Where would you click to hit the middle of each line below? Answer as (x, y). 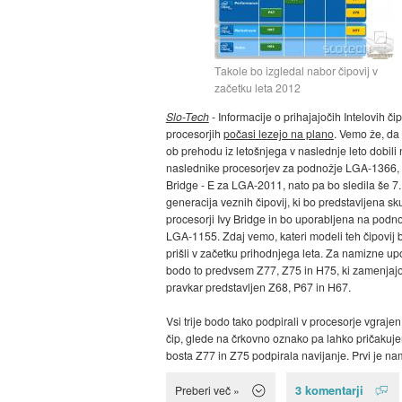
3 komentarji (330, 390)
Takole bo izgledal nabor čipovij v (296, 71)
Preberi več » (207, 390)
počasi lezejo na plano (278, 134)
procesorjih (194, 134)
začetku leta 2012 (257, 88)
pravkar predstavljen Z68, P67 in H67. (258, 287)
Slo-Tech (187, 117)
